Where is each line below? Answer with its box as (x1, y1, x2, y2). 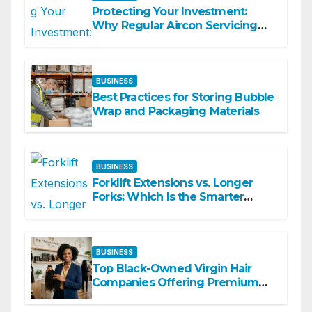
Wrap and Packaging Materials (92, 104, 260, 118)
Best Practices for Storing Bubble (92, 90, 274, 104)
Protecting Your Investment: (92, 4, 247, 18)
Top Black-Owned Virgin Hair (92, 262, 252, 276)
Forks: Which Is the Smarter (92, 190, 244, 204)
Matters (92, 32, 134, 46)
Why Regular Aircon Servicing (92, 18, 258, 32)
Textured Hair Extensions (92, 290, 232, 304)
